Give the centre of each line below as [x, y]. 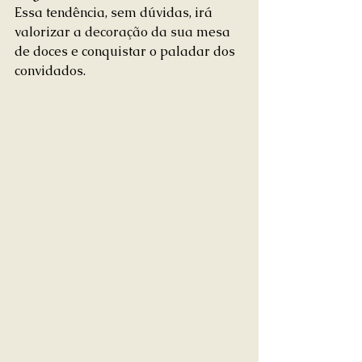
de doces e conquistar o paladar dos [126, 51]
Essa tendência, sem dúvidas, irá [115, 12]
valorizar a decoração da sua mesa [124, 32]
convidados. [50, 70]
